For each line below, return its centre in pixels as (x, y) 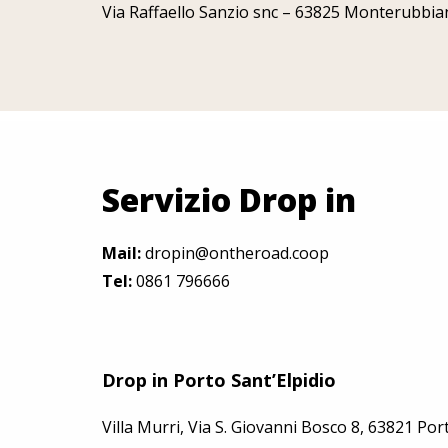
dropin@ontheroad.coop (237, 253)
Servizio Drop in (229, 199)
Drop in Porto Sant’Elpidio (219, 380)
